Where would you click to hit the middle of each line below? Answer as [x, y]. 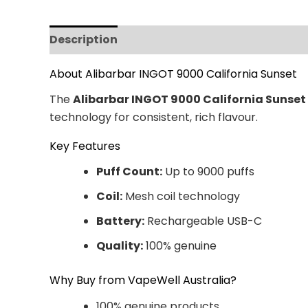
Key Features [85, 146]
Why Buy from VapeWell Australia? [143, 280]
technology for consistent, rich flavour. [154, 118]
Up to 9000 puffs [208, 172]
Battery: [120, 221]
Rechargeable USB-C [203, 221]
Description [84, 40]
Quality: [120, 246]
